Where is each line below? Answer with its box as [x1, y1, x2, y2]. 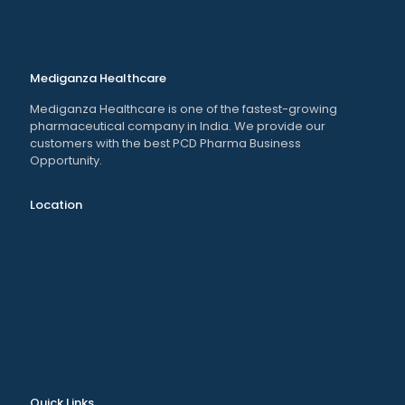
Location [30, 195, 82, 213]
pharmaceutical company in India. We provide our [30, 117, 325, 135]
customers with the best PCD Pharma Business [30, 134, 301, 152]
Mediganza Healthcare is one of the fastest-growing [30, 99, 337, 118]
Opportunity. [30, 151, 102, 169]
